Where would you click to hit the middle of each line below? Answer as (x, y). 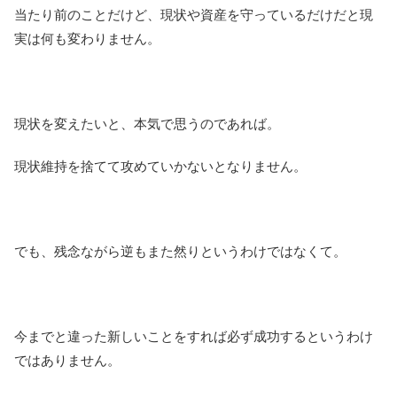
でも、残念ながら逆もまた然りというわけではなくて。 (180, 252)
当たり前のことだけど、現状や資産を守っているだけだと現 (194, 15)
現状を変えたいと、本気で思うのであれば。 (147, 124)
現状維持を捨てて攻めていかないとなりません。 (160, 167)
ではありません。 (67, 361)
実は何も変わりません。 (87, 39)
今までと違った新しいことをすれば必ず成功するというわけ (194, 337)
